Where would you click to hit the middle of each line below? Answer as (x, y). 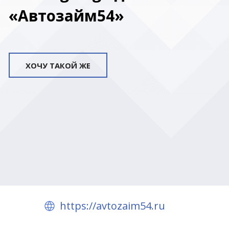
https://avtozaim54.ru (112, 206)
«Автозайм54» (66, 16)
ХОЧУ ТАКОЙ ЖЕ (58, 65)
